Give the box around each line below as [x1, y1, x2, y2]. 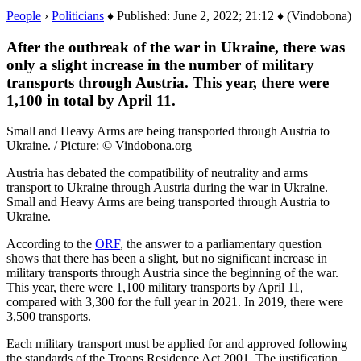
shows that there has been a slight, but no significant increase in [6, 251, 327, 266]
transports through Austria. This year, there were [6, 73, 329, 91]
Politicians [52, 8, 104, 23]
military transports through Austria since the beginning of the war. [6, 266, 338, 280]
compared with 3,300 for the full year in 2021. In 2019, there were [6, 295, 343, 309]
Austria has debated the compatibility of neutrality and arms [6, 166, 308, 180]
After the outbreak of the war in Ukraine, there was [6, 38, 345, 56]
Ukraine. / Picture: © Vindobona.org [6, 139, 192, 153]
